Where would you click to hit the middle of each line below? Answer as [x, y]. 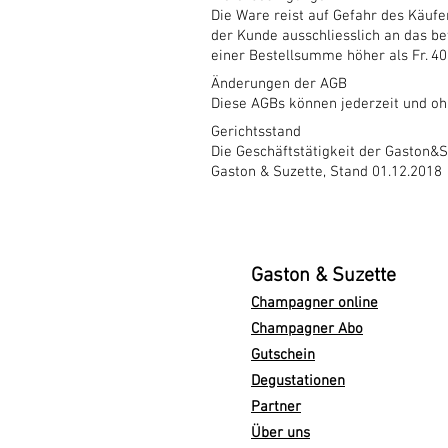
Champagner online [314, 303]
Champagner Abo [307, 329]
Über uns [280, 433]
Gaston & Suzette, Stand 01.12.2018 [326, 172]
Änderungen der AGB [279, 84]
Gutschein [283, 355]
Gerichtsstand [256, 132]
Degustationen [298, 381]
